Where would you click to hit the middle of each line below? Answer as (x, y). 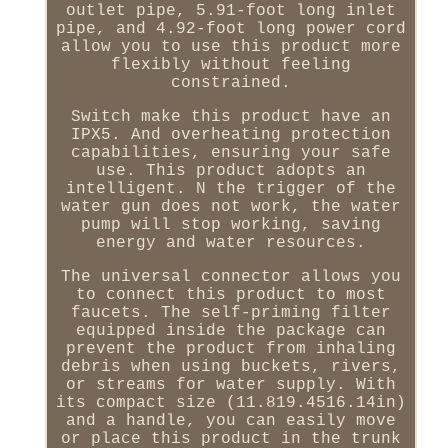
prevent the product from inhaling (230, 348)
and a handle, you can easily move (230, 420)
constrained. (230, 82)
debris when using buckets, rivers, (230, 366)
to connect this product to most (230, 294)
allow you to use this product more (230, 46)
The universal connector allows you (230, 276)
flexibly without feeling (230, 64)
